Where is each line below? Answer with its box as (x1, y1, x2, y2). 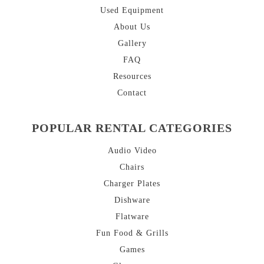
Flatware (115, 212, 149, 221)
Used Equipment (100, 5, 164, 15)
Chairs (120, 162, 144, 171)
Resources (113, 71, 151, 81)
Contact (117, 88, 147, 97)
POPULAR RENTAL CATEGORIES (32, 121, 232, 134)
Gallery (117, 38, 147, 48)
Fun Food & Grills (95, 228, 169, 237)
